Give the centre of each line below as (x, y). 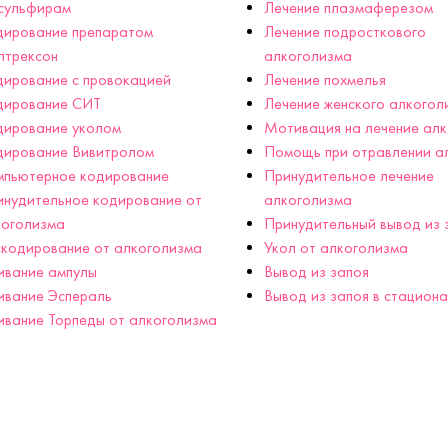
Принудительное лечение (349, 175)
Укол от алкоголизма (336, 247)
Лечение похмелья (325, 79)
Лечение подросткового (345, 31)
